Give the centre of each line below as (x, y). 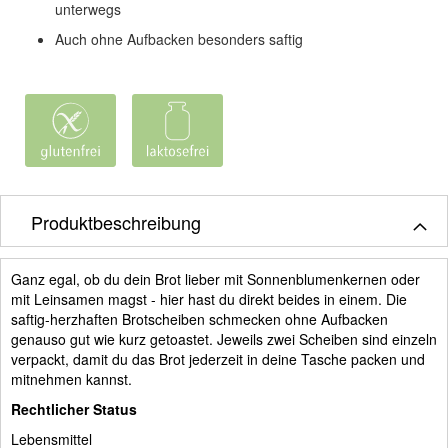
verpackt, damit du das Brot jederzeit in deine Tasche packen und (218, 358)
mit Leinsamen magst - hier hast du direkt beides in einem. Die (209, 298)
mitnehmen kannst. (71, 378)
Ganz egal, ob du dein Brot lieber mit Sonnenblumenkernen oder (215, 278)
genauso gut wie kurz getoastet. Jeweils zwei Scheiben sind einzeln (224, 338)
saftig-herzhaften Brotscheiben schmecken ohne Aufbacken (199, 318)
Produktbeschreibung (116, 221)
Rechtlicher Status (74, 408)
